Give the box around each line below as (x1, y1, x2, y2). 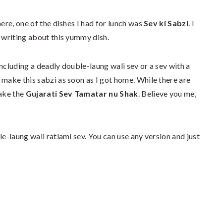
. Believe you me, (138, 89, 197, 98)
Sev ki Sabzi (144, 18, 189, 28)
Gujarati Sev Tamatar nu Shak (25, 89, 138, 98)
